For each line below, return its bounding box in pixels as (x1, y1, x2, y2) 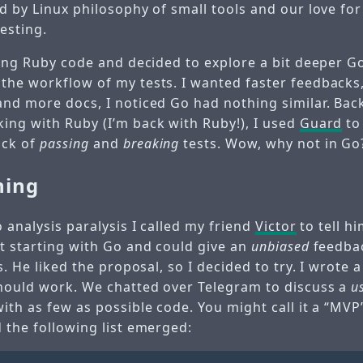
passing (40, 134, 89, 152)
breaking (122, 134, 180, 152)
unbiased (250, 237, 310, 256)
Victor (254, 217, 297, 236)
